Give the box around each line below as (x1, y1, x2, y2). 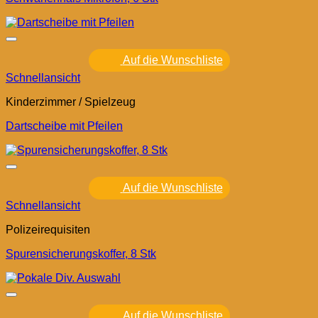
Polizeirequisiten (6, 224, 90, 236)
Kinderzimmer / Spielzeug (6, 96, 136, 109)
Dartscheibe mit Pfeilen (6, 120, 123, 133)
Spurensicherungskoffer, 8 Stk (6, 248, 156, 261)
